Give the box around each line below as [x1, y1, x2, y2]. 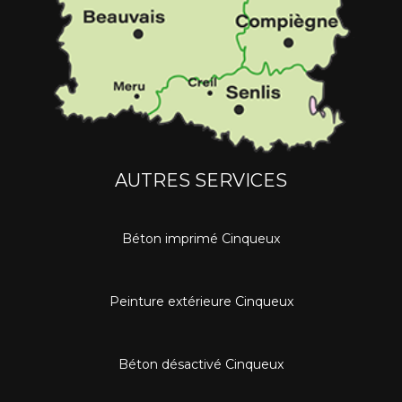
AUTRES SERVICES [115, 169, 287, 191]
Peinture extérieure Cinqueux [109, 293, 293, 310]
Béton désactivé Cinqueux [118, 355, 284, 372]
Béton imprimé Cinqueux [122, 230, 280, 247]
